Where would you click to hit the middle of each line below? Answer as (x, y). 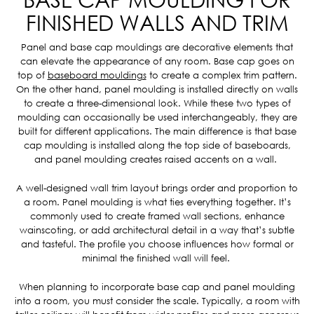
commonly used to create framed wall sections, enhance (157, 216)
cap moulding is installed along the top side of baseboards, (157, 145)
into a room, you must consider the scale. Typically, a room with (157, 301)
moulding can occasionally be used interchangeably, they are (157, 117)
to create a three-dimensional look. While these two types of (157, 103)
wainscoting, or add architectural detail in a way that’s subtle (157, 230)
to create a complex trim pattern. (221, 75)
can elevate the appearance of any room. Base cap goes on (157, 61)
